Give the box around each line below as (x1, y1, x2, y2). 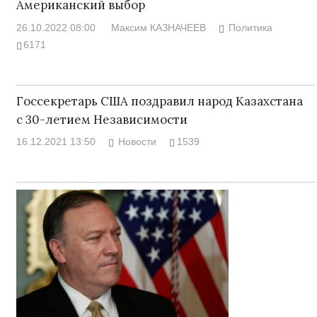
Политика (229, 21, 273, 33)
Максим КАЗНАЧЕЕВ (110, 21, 206, 33)
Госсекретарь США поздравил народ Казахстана (16, 93, 303, 109)
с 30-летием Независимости (16, 111, 188, 127)
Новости (118, 136, 157, 148)
